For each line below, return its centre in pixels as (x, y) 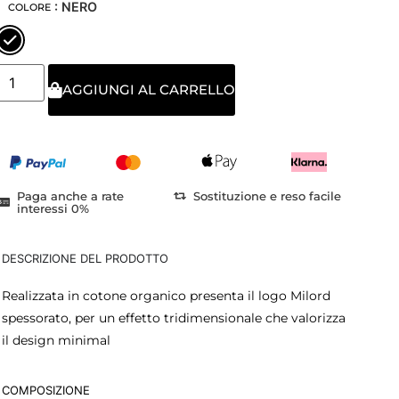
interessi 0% (53, 208)
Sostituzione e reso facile (268, 195)
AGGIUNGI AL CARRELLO (148, 90)
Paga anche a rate (71, 195)
